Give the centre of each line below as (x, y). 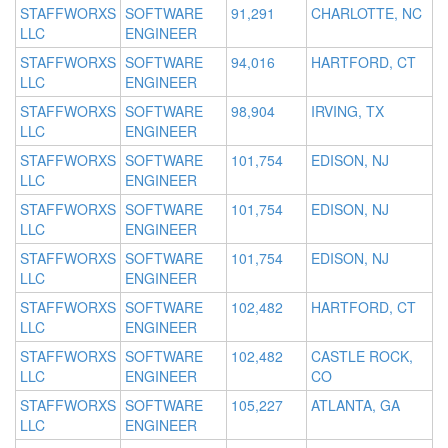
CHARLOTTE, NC (366, 13)
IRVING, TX (347, 111)
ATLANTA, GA (355, 405)
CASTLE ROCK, (362, 356)
